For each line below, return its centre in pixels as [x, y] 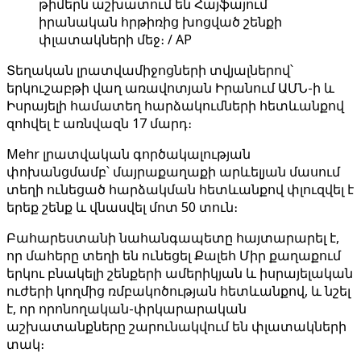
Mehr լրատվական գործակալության [129, 154]
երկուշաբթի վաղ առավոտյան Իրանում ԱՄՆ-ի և [170, 88]
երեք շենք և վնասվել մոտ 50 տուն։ [122, 207]
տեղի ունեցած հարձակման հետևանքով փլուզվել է [180, 189]
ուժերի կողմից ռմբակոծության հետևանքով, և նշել [178, 291]
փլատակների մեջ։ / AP [115, 39]
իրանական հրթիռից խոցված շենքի [160, 22]
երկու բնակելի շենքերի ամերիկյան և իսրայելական [180, 273]
